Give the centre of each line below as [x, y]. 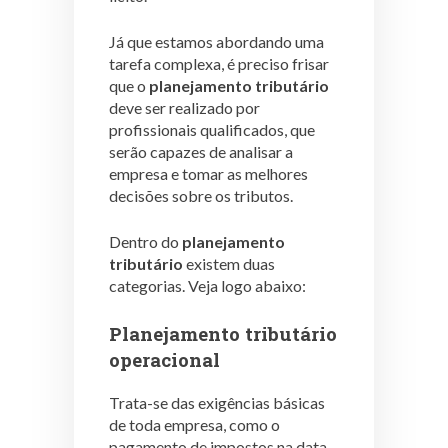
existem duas [229, 263]
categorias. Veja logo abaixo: [207, 285]
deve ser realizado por [184, 107]
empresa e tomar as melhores [208, 173]
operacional [164, 359]
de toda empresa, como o [194, 424]
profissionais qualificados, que [212, 129]
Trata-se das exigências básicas [217, 402]
